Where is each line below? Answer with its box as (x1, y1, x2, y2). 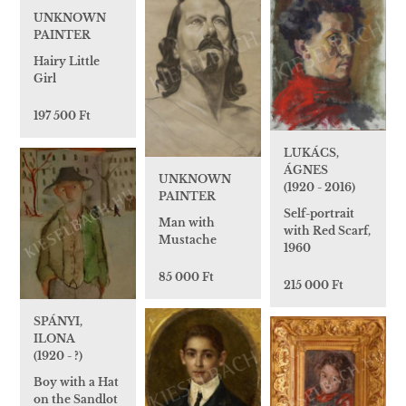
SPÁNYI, (34, 314, 82, 328)
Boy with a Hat (34, 374, 119, 389)
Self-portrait (284, 206, 354, 220)
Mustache (159, 233, 217, 247)
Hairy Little (34, 54, 100, 69)
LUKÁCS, (284, 145, 339, 159)
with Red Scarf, (284, 223, 371, 237)
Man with (159, 216, 215, 230)
